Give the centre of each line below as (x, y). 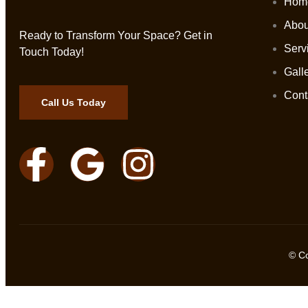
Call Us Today (74, 102)
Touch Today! (52, 52)
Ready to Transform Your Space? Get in (116, 35)
